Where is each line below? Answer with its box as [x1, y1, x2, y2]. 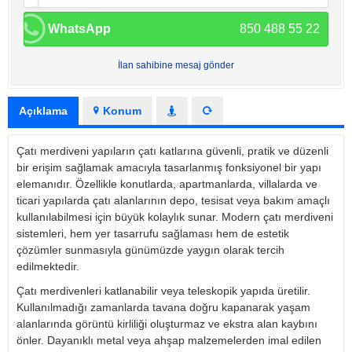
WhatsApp [48, 21, 111, 35]
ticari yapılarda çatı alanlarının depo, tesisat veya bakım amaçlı [16, 193, 330, 207]
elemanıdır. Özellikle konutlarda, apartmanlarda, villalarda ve [16, 177, 317, 190]
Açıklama [19, 104, 68, 117]
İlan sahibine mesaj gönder [118, 59, 234, 71]
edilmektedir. [16, 259, 79, 273]
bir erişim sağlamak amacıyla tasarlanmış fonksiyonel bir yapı [16, 160, 321, 174]
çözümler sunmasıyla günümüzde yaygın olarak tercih [16, 243, 284, 256]
